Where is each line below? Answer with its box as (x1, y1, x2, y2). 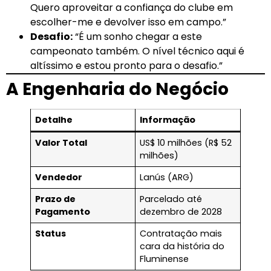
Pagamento (35, 206, 91, 218)
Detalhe (35, 114, 73, 126)
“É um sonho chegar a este (73, 30, 202, 44)
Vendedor (35, 171, 83, 184)
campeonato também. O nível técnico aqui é (30, 44, 244, 59)
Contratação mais (140, 227, 223, 240)
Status (35, 227, 67, 240)
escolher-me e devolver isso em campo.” (30, 15, 226, 30)
